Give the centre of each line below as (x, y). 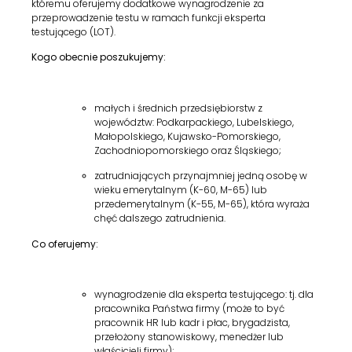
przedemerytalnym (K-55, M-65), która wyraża (202, 204)
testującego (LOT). (73, 31)
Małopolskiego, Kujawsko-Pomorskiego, (187, 136)
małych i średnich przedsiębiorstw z (178, 108)
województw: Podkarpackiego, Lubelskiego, (194, 122)
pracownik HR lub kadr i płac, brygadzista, (192, 323)
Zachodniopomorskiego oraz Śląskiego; (188, 150)
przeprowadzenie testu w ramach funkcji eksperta (148, 17)
